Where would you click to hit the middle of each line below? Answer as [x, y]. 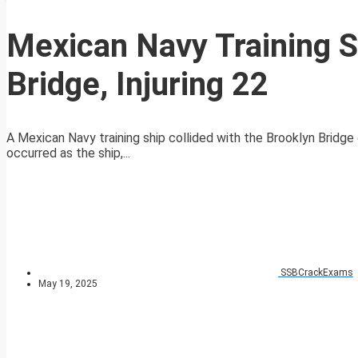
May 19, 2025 [68, 284]
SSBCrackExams [317, 273]
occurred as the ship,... [68, 153]
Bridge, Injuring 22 [137, 85]
